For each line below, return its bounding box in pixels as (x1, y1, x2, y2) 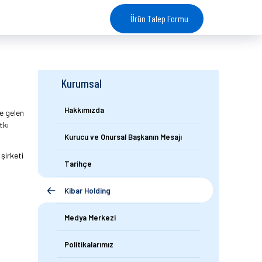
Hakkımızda (64, 105, 105, 115)
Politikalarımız (64, 240, 114, 249)
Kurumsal (61, 76, 102, 90)
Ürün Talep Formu (130, 13, 188, 24)
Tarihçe (64, 159, 92, 168)
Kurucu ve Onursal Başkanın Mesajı (64, 132, 182, 142)
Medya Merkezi (64, 213, 116, 222)
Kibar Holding (64, 186, 111, 195)
